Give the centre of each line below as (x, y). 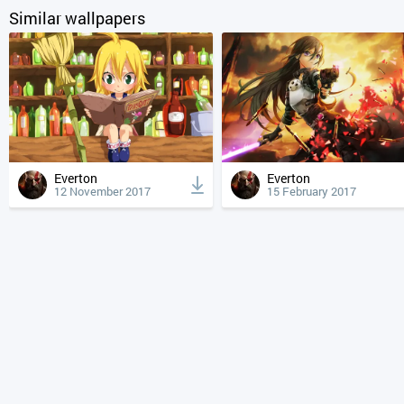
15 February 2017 (312, 191)
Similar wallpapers (77, 18)
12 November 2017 (102, 191)
